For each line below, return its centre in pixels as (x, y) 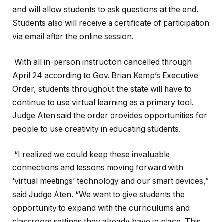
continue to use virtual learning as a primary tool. (103, 102)
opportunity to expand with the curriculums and (101, 208)
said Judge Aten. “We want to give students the (99, 195)
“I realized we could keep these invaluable (92, 155)
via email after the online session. (73, 36)
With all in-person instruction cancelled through (103, 62)
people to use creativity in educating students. (97, 129)
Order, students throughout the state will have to (102, 89)
